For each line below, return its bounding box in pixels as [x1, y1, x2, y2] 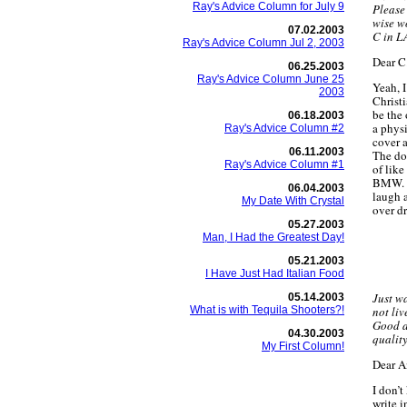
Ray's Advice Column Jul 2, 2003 [183, 36, 344, 49]
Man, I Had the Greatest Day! [203, 231, 344, 243]
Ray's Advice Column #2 [224, 122, 344, 134]
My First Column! [262, 340, 344, 352]
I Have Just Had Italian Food [205, 267, 344, 280]
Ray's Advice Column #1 [224, 158, 344, 171]
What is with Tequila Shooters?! [190, 303, 344, 316]
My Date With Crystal [242, 194, 344, 207]
